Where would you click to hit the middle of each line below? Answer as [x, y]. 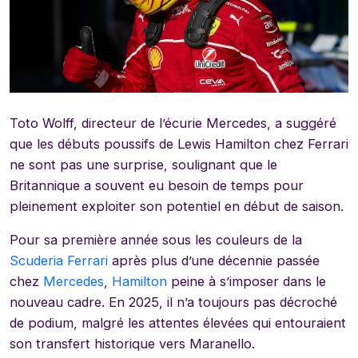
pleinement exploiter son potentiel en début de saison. [177, 206]
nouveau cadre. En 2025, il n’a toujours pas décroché [173, 302]
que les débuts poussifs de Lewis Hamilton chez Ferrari [179, 143]
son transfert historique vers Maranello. [132, 343]
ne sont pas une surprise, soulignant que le [143, 164]
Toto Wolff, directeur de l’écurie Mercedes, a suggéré [173, 123]
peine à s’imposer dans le [247, 281]
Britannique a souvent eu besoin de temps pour [157, 185]
